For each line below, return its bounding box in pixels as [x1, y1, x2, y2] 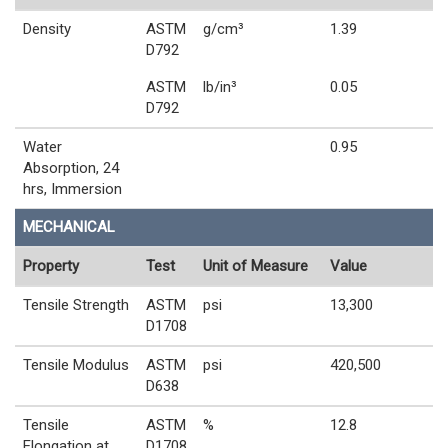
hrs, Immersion [23, 179, 122, 198]
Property [23, 256, 79, 275]
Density [23, 19, 71, 38]
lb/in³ [203, 77, 237, 96]
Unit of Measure [203, 256, 308, 275]
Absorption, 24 [23, 158, 119, 177]
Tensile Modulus [23, 355, 129, 374]
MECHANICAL [23, 217, 115, 236]
